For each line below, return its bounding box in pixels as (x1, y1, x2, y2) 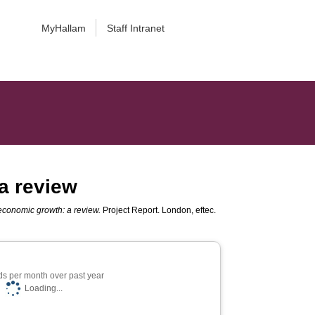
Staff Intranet (106, 22, 165, 34)
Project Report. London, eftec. (101, 205, 217, 215)
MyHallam (41, 22, 86, 34)
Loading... (24, 283, 63, 293)
